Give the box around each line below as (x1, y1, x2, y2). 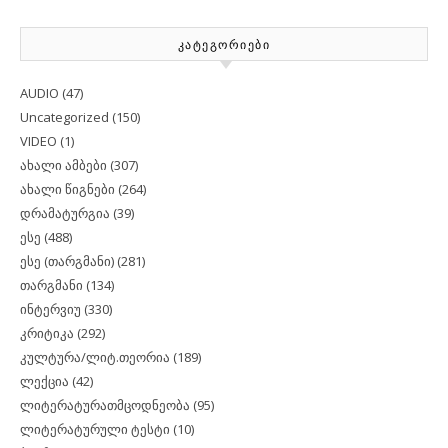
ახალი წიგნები (20, 180, 115, 199)
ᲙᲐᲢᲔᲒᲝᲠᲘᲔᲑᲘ (177, 38, 271, 53)
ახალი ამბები (20, 156, 107, 175)
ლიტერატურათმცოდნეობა (20, 396, 190, 415)
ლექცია (20, 372, 69, 391)
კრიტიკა (20, 324, 74, 343)
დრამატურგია (20, 204, 110, 223)
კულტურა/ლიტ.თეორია (20, 348, 170, 367)
